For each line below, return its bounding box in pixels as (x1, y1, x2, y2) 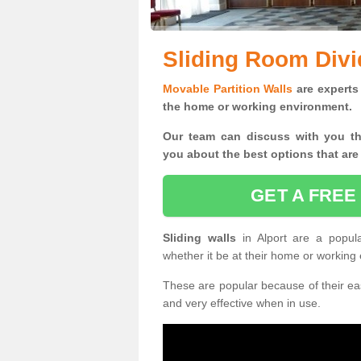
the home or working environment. (163, 100, 352, 113)
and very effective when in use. (163, 297, 321, 309)
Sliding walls (163, 231, 243, 244)
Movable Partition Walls (163, 82, 293, 95)
